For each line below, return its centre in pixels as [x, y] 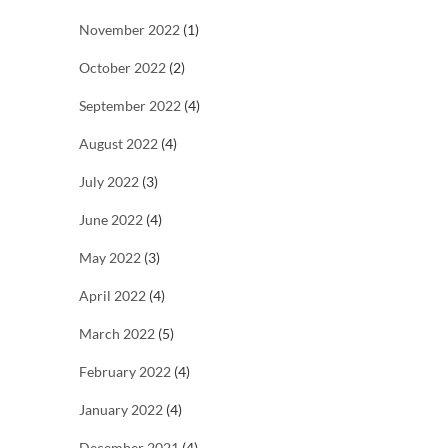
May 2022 [110, 258]
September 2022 [130, 106]
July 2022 [109, 182]
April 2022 [112, 296]
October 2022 [122, 68]
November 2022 [129, 30]
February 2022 [125, 372]
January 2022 [121, 410]
